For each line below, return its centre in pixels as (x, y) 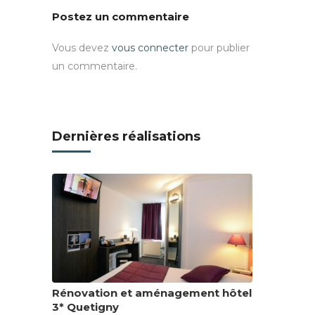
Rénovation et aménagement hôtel (152, 293)
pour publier (219, 48)
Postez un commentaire (121, 17)
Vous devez (82, 48)
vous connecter (150, 48)
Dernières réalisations (126, 137)
